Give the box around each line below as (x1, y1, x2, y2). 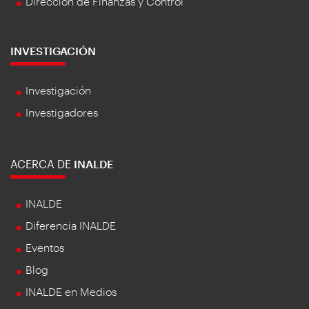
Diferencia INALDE (26, 218, 116, 232)
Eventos (26, 240, 64, 254)
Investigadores (26, 105, 98, 119)
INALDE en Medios (26, 284, 117, 298)
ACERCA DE (10, 157, 74, 170)
